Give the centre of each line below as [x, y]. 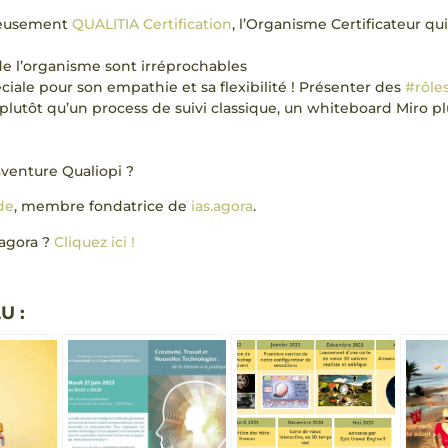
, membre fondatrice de [102, 206]
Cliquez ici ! [94, 241]
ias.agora [222, 206]
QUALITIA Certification [152, 23]
